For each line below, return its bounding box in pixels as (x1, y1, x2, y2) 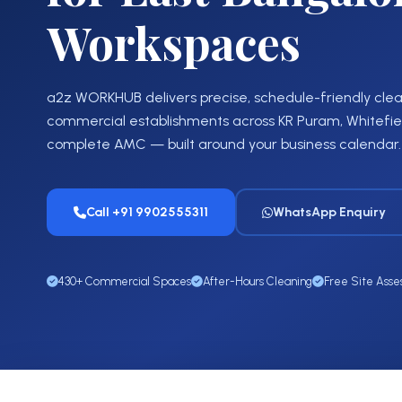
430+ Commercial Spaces (58, 275, 191, 288)
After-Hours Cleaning (203, 275, 312, 288)
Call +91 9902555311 (86, 205, 208, 220)
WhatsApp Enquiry (273, 205, 386, 220)
